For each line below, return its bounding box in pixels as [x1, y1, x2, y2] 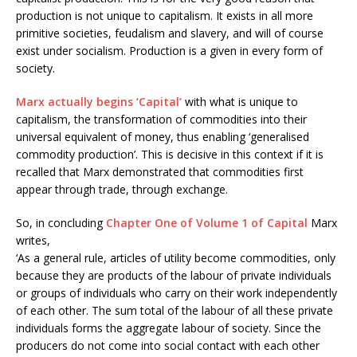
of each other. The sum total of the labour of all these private [16, 303, 333, 319]
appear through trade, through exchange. [16, 182, 234, 198]
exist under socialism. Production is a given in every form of [16, 43, 323, 59]
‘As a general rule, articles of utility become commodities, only [16, 250, 335, 266]
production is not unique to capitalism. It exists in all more [16, 8, 313, 24]
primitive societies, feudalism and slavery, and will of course [16, 25, 324, 41]
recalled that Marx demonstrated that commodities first [16, 164, 304, 180]
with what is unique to [182, 94, 298, 110]
